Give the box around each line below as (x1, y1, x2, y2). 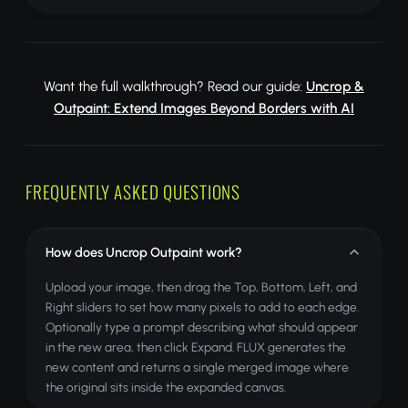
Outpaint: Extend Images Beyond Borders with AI (54, 100, 354, 117)
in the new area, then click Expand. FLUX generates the (46, 340, 346, 354)
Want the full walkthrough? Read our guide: (44, 78, 306, 95)
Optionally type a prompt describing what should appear (46, 320, 358, 334)
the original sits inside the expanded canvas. (46, 380, 286, 394)
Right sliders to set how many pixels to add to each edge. (46, 300, 359, 314)
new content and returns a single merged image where (46, 360, 349, 374)
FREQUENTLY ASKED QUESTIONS (25, 178, 240, 205)
